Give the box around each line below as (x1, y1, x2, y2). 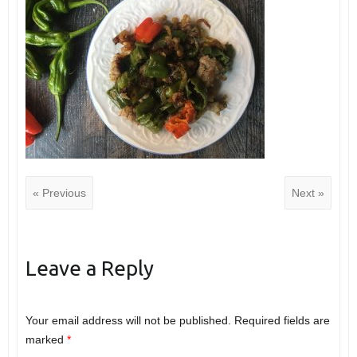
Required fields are (233, 313, 330, 327)
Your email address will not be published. (25, 313, 231, 327)
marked (25, 332, 67, 346)
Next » (292, 186, 325, 199)
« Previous (32, 186, 86, 199)
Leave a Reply (25, 256, 154, 280)
